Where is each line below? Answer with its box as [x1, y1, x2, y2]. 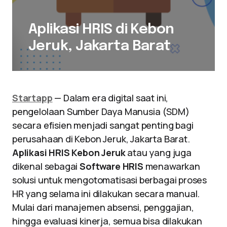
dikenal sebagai [12, 160, 80, 172]
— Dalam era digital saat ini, [52, 92, 169, 104]
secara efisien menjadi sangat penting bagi [12, 119, 194, 131]
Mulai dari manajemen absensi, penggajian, [12, 201, 194, 213]
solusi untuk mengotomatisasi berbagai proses [12, 174, 207, 186]
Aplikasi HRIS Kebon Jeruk [12, 146, 126, 159]
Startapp [12, 92, 53, 104]
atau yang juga [125, 146, 192, 159]
